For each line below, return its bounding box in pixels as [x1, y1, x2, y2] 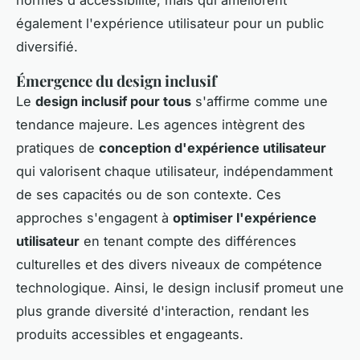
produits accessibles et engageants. [16, 326, 243, 343]
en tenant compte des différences [80, 233, 297, 250]
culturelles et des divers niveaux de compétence [16, 256, 322, 273]
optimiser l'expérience [173, 210, 317, 227]
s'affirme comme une [191, 93, 328, 110]
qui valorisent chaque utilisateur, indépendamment [16, 163, 333, 180]
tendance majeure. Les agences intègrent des [16, 117, 305, 133]
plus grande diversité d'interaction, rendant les [16, 303, 309, 320]
